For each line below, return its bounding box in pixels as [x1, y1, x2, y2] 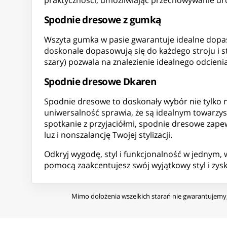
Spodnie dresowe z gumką [44, 13, 161, 27]
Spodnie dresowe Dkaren [44, 74, 157, 89]
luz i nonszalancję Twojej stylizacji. [44, 129, 172, 141]
